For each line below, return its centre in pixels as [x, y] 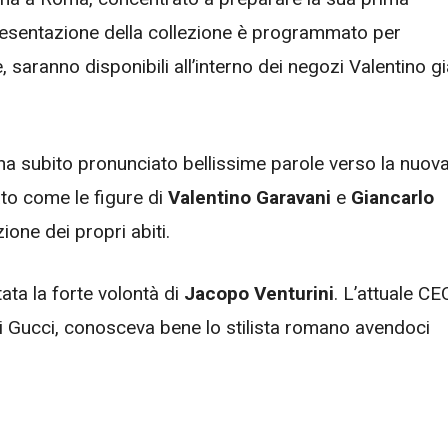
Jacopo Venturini [259, 293]
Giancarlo [392, 197]
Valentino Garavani [249, 197]
